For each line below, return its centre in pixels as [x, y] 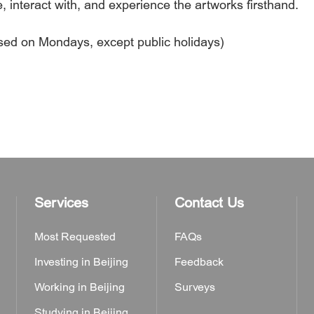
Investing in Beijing [81, 262]
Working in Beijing [80, 287]
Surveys [195, 287]
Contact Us [209, 203]
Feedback [199, 262]
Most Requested [75, 237]
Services [61, 203]
